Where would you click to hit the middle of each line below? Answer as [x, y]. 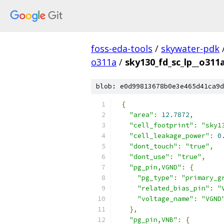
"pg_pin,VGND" [155, 167]
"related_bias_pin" [173, 188]
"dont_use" [149, 157]
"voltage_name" [165, 199]
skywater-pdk [190, 48]
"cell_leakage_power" [169, 136]
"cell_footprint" [161, 125]
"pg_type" [155, 178]
